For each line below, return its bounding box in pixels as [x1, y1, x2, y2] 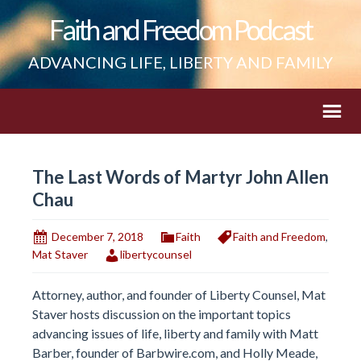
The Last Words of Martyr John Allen [32, 166, 329, 188]
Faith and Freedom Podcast [49, 13, 312, 46]
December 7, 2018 [52, 230, 143, 243]
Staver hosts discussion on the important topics [32, 305, 291, 322]
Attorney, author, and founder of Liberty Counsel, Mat [32, 286, 326, 302]
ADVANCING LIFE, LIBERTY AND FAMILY [28, 52, 333, 72]
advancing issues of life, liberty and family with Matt [32, 325, 318, 341]
